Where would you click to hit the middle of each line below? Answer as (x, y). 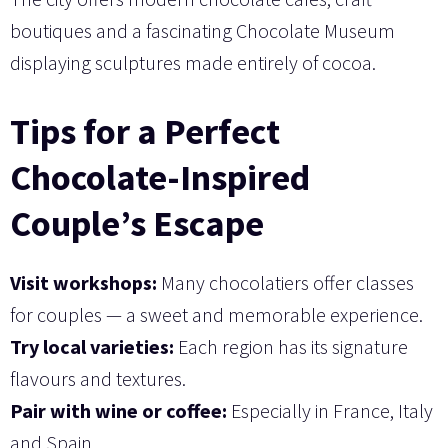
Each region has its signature (291, 346)
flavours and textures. (98, 378)
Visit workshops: (83, 282)
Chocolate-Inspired (160, 177)
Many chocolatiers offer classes (285, 282)
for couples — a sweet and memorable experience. (216, 314)
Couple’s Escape (137, 223)
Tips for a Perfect (145, 131)
